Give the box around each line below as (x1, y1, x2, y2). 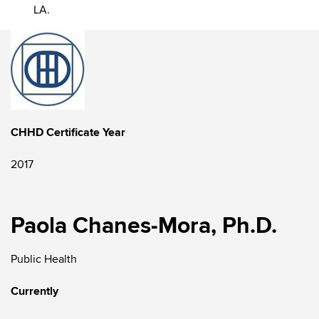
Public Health (11, 252, 77, 266)
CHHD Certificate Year (11, 125, 125, 140)
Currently (11, 284, 58, 298)
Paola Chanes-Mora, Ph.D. (11, 212, 277, 240)
